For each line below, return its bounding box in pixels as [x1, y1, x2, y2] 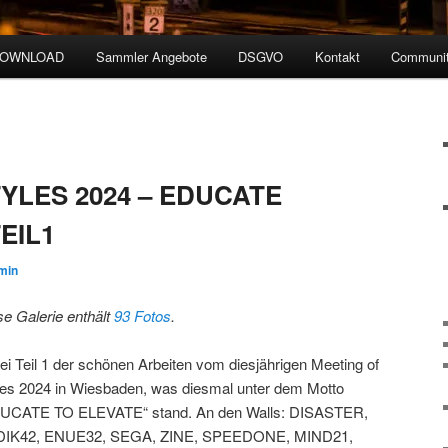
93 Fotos [114, 304, 172, 326]
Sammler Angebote [95, 47, 207, 67]
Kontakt [314, 47, 360, 67]
